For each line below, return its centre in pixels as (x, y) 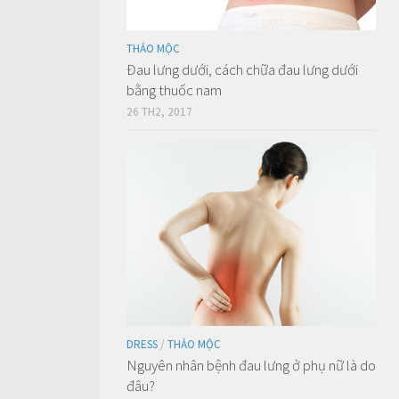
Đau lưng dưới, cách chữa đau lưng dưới (242, 70)
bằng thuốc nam (174, 90)
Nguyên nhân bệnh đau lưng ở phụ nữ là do (251, 365)
